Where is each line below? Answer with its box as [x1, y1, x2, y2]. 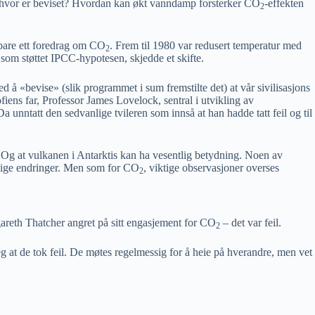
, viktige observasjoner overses [143, 162, 279, 174]
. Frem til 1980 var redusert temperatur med [110, 39, 302, 51]
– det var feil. [220, 217, 281, 229]
